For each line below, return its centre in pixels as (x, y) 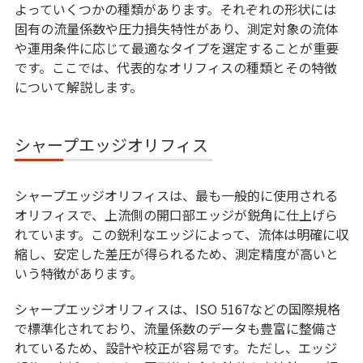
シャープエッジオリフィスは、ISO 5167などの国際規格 (177, 309)
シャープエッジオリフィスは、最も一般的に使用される (176, 196)
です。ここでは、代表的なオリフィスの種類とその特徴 (175, 68)
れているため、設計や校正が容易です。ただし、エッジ (175, 348)
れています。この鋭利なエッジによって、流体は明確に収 (181, 235)
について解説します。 (78, 87)
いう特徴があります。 (78, 273)
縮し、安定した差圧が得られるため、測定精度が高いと (176, 254)
